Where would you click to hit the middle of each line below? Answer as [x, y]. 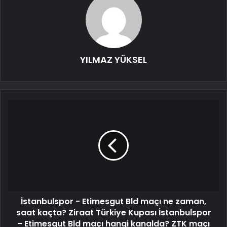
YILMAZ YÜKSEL [113, 60]
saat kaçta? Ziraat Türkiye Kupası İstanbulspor [113, 213]
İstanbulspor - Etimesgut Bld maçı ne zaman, [113, 202]
